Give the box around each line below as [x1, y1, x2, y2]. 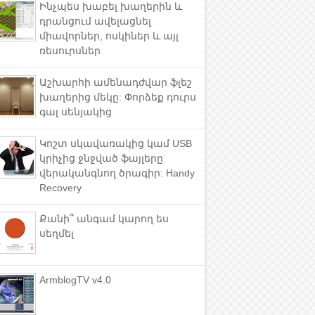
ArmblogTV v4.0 [39, 274, 111, 286]
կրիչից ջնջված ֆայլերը [39, 152, 163, 164]
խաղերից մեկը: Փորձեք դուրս [39, 91, 196, 103]
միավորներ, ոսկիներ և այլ [39, 30, 179, 41]
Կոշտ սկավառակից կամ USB [39, 137, 192, 149]
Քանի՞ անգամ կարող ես [39, 213, 169, 225]
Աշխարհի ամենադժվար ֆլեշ [39, 76, 192, 88]
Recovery [39, 181, 82, 193]
